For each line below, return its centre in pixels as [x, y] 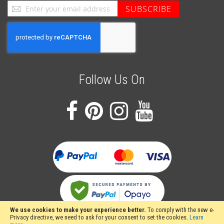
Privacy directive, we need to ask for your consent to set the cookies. [100, 217]
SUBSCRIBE [148, 9]
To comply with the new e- [181, 210]
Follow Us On [112, 79]
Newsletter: [23, 45]
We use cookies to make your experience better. [78, 210]
